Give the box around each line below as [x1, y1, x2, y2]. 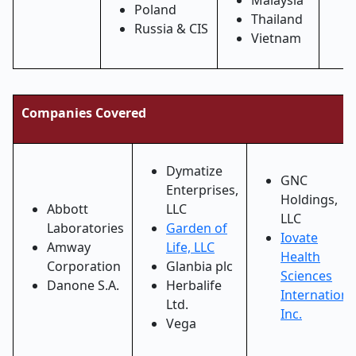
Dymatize [166, 162, 222, 180]
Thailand [251, 10, 303, 28]
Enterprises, [166, 181, 238, 199]
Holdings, [281, 191, 338, 208]
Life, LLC [166, 238, 215, 256]
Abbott [47, 200, 88, 218]
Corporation [47, 257, 121, 275]
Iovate [281, 229, 318, 246]
